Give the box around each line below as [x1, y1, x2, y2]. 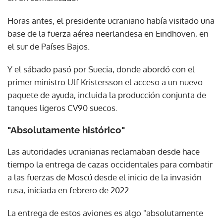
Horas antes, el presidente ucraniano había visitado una [7, 15, 215, 26]
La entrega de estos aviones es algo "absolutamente [7, 208, 203, 219]
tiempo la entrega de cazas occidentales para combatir [7, 159, 213, 170]
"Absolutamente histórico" [7, 124, 125, 136]
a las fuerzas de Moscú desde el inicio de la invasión [7, 172, 202, 183]
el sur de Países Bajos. [7, 41, 90, 52]
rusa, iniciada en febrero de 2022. [7, 185, 133, 196]
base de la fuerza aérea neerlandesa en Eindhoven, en [7, 28, 209, 39]
